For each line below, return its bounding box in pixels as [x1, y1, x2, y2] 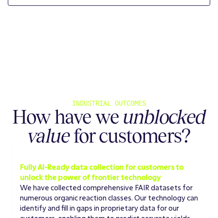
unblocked [123, 105, 206, 128]
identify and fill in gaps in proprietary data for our [20, 203, 179, 213]
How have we [12, 105, 123, 128]
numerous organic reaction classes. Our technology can [20, 193, 198, 202]
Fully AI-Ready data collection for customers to [20, 162, 183, 172]
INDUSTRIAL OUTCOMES [72, 98, 146, 108]
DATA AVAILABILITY [20, 152, 86, 162]
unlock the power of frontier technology [20, 172, 161, 182]
